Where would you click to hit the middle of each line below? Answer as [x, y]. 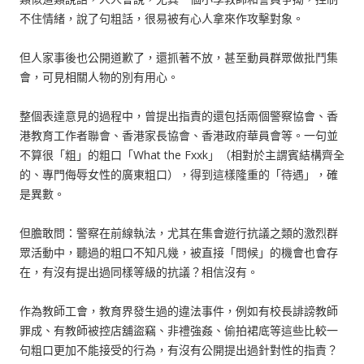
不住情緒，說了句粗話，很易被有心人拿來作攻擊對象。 [162, 18]
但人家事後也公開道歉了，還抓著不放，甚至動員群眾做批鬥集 [179, 57]
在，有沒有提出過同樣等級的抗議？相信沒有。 [139, 272]
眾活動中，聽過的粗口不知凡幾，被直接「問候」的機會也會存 [179, 252]
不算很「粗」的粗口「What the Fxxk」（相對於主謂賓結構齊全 [182, 155]
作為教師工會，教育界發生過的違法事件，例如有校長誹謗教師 [179, 311]
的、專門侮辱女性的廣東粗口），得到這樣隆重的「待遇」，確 [179, 174]
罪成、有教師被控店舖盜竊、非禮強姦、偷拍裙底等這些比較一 [179, 330]
